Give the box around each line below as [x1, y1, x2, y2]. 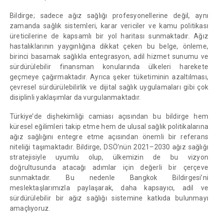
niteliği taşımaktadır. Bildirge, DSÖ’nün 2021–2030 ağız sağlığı [10, 143, 208, 151]
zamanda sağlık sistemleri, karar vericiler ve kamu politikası [10, 21, 208, 30]
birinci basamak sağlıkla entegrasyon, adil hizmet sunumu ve [10, 52, 208, 60]
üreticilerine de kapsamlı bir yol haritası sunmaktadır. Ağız [10, 32, 208, 40]
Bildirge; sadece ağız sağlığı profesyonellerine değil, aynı [10, 11, 208, 19]
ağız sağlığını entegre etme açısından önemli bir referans [10, 132, 208, 141]
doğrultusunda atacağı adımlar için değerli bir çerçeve [10, 163, 208, 171]
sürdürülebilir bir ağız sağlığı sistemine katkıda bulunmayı [10, 194, 208, 202]
